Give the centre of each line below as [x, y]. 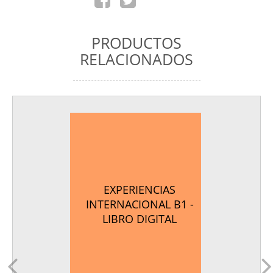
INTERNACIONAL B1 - [140, 204]
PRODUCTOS [136, 42]
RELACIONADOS [136, 59]
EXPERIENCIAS [140, 190]
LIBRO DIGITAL [140, 219]
